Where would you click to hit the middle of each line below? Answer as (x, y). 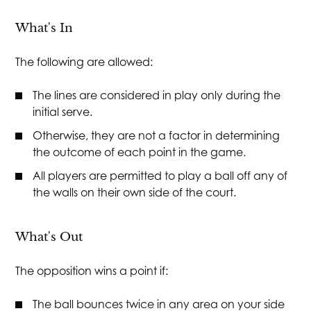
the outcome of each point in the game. (140, 152)
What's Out (49, 236)
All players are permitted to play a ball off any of (160, 175)
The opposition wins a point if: (92, 270)
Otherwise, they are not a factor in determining (157, 135)
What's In (44, 27)
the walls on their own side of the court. (135, 192)
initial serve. (63, 111)
